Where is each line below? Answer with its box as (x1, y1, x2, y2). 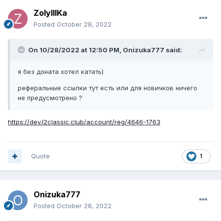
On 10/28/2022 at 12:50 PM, (28, 46, 123, 54)
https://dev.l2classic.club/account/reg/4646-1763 (8, 118, 160, 126)
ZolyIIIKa (34, 8, 67, 18)
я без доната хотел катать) (18, 68, 104, 76)
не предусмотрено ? (18, 94, 82, 102)
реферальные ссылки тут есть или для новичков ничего (18, 84, 197, 92)
